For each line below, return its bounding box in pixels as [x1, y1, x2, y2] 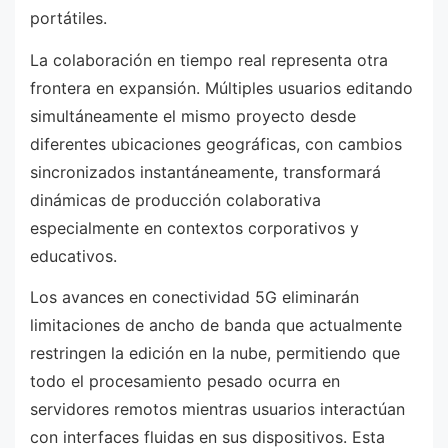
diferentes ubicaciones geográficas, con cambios [30, 133, 402, 154]
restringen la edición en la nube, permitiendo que [30, 343, 400, 364]
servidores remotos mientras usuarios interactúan [30, 399, 405, 420]
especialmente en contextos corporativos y [30, 217, 359, 238]
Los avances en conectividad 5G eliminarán [30, 287, 359, 308]
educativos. [30, 245, 117, 266]
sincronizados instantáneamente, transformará [30, 161, 381, 182]
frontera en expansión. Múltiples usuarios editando [30, 77, 413, 98]
